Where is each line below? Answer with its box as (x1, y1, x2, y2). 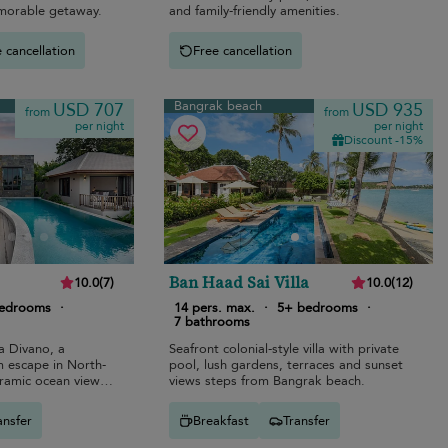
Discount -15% (343, 132, 423, 149)
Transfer (283, 411, 331, 430)
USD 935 (351, 98, 423, 124)
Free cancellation (193, 41, 293, 60)
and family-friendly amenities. (169, 2, 341, 21)
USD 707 (53, 98, 125, 124)
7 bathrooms (174, 313, 251, 332)
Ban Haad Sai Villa (169, 271, 310, 294)
